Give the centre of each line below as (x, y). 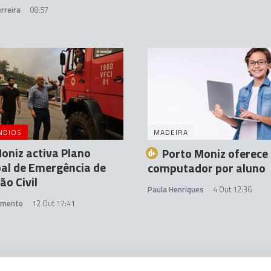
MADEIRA (171, 132)
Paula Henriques (176, 189)
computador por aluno (207, 168)
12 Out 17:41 (54, 203)
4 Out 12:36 (232, 189)
